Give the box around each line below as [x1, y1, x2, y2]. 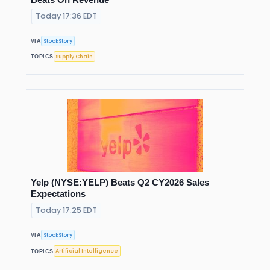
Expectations [31, 189, 86, 199]
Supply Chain [55, 52, 93, 60]
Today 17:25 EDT [36, 205, 98, 216]
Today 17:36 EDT [36, 10, 98, 21]
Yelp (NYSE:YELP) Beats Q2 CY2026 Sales [31, 177, 209, 188]
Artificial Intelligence [55, 247, 119, 255]
